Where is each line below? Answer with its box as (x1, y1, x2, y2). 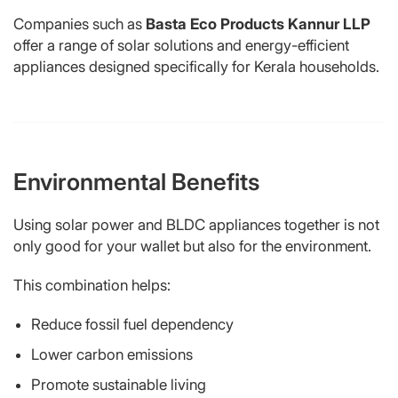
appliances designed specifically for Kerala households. (13, 57, 379, 76)
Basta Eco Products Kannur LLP (146, 14, 370, 33)
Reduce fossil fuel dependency (31, 314, 234, 333)
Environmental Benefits (13, 167, 259, 195)
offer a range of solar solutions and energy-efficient (13, 36, 349, 54)
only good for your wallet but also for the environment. (13, 236, 371, 255)
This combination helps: (13, 275, 171, 294)
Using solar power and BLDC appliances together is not (13, 215, 379, 234)
